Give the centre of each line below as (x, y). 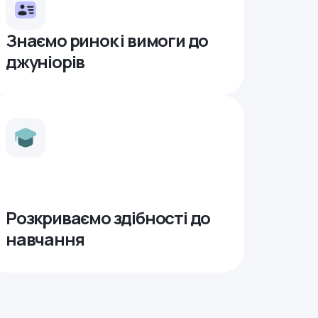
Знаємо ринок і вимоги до (107, 40)
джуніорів (45, 61)
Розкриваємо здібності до (108, 218)
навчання (45, 239)
